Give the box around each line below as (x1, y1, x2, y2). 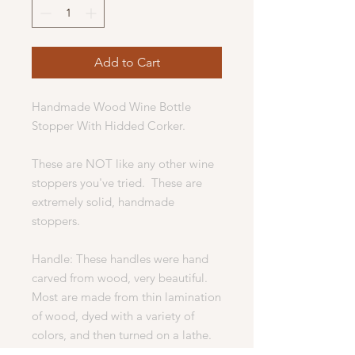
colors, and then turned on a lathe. (32, 326, 215, 342)
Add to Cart (94, 54, 160, 70)
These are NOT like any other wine (32, 155, 214, 171)
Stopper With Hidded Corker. (32, 117, 185, 133)
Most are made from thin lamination (32, 288, 221, 304)
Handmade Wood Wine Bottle (32, 98, 191, 114)
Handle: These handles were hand (32, 250, 208, 266)
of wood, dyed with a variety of (32, 307, 194, 323)
